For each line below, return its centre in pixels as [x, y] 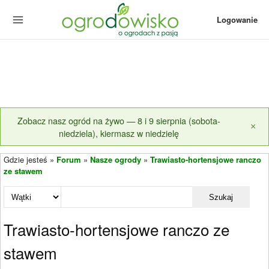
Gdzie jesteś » [30, 159]
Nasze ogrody [116, 159]
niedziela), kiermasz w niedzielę [119, 133]
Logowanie [237, 20]
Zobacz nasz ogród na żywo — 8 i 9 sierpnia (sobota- [119, 120]
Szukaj [221, 197]
